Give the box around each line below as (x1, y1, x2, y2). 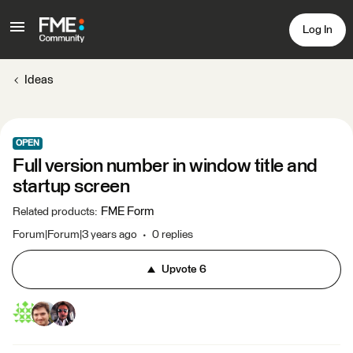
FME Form (101, 206, 154, 217)
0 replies (152, 229, 193, 240)
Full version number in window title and (13, 157, 318, 176)
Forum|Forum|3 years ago (13, 229, 137, 240)
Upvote (161, 264, 197, 275)
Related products (13, 206, 95, 217)
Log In (303, 24, 333, 35)
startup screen (13, 177, 130, 196)
